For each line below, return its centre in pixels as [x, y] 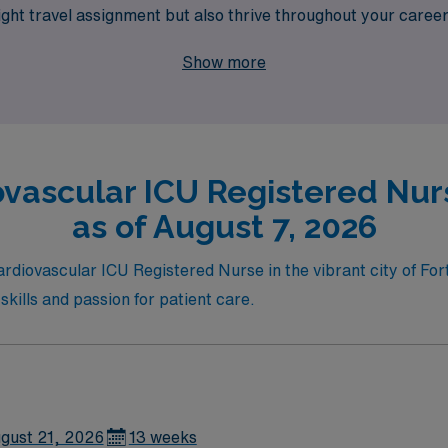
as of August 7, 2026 [224, 226]
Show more [224, 61]
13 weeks [162, 437]
